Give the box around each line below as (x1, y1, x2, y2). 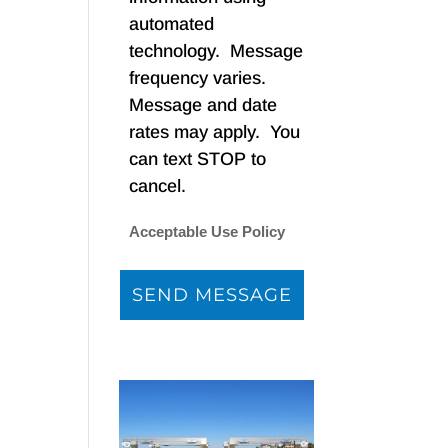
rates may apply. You (129, 122, 301, 143)
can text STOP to (129, 149, 267, 170)
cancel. (129, 176, 202, 197)
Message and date (129, 95, 278, 116)
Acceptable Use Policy (129, 224, 286, 241)
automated (129, 14, 215, 35)
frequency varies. (129, 68, 272, 89)
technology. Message (129, 41, 304, 62)
